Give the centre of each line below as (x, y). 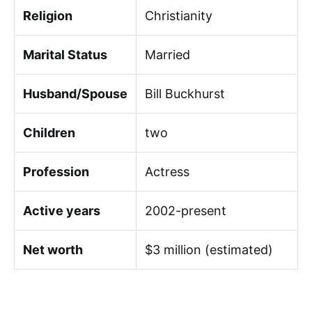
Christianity (179, 16)
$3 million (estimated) (209, 250)
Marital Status (65, 55)
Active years (62, 211)
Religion (48, 16)
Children (49, 133)
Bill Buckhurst (185, 94)
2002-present (186, 211)
